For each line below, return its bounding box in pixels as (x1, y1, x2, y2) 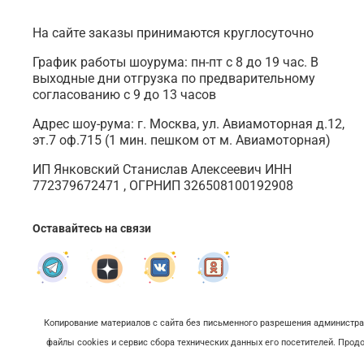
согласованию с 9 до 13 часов (32, 87, 216, 103)
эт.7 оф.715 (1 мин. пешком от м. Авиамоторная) (32, 132, 331, 149)
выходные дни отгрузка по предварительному (32, 71, 315, 87)
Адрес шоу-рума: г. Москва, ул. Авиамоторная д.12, (32, 116, 344, 132)
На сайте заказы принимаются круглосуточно (32, 25, 314, 41)
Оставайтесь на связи (32, 222, 151, 236)
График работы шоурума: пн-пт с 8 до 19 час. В (32, 54, 318, 71)
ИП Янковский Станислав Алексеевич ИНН (32, 162, 292, 178)
